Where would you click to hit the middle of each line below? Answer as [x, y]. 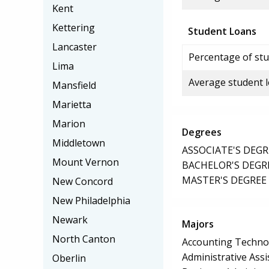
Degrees [202, 132]
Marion [69, 124]
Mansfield [74, 85]
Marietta [72, 104]
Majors [198, 224]
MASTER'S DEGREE [224, 180]
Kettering [74, 28]
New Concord [83, 181]
